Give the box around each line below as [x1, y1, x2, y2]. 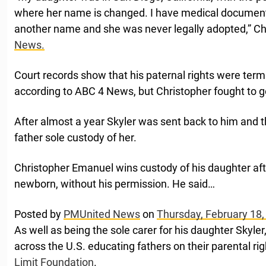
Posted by [14, 207, 64, 220]
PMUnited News [64, 207, 140, 220]
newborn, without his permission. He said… [14, 177, 215, 190]
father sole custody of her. [14, 131, 137, 144]
